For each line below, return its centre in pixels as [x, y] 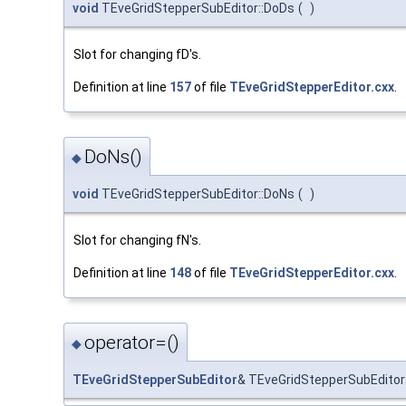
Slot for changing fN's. [137, 241]
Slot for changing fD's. [137, 54]
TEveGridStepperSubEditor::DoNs [197, 194]
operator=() [132, 343]
